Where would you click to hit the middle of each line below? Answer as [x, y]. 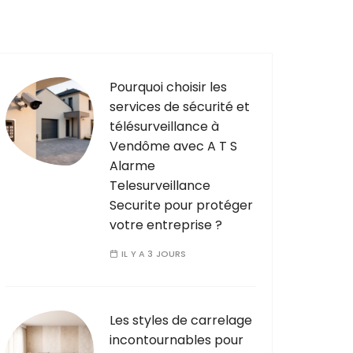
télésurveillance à [164, 126]
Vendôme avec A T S [173, 146]
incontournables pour [176, 340]
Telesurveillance [160, 185]
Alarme [132, 165]
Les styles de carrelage [181, 320]
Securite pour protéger [181, 205]
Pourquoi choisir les [168, 87]
